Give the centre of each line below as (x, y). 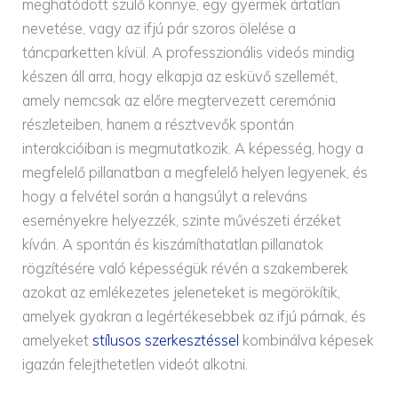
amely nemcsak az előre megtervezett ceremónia (179, 100)
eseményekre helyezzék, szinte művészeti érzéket (182, 220)
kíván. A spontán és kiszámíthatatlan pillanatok (173, 244)
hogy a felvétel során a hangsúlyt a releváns (165, 196)
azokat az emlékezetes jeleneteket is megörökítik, (182, 292)
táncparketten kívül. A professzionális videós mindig (189, 52)
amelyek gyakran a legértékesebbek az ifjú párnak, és (195, 316)
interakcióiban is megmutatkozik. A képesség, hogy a (193, 148)
